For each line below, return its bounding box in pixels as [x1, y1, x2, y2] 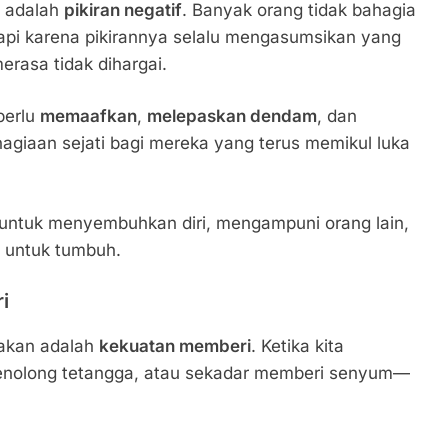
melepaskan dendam [147, 106, 317, 127]
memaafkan [40, 106, 137, 127]
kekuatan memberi [99, 336, 251, 356]
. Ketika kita [251, 336, 344, 356]
